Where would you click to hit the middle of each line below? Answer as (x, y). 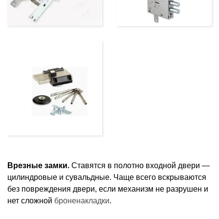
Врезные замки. (38, 165)
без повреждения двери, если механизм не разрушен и (108, 189)
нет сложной (31, 200)
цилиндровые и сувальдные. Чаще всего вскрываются (107, 177)
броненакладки (82, 200)
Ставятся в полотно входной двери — (140, 165)
